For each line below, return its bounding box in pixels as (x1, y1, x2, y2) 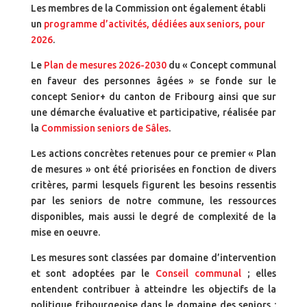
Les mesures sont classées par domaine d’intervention (30, 252, 277, 264)
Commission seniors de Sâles (40, 123, 169, 134)
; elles (241, 268, 277, 280)
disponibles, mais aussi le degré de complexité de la (30, 211, 277, 223)
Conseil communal (156, 268, 241, 280)
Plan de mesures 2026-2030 (43, 60, 167, 71)
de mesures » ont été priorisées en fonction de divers (30, 164, 277, 175)
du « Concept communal (167, 60, 277, 71)
